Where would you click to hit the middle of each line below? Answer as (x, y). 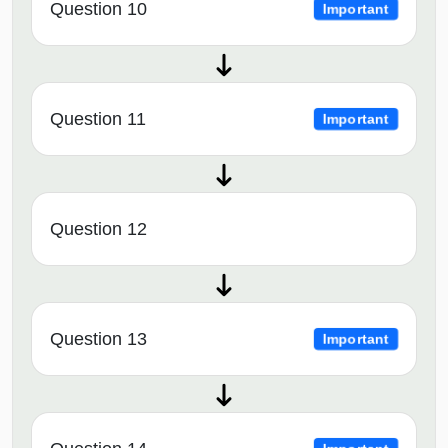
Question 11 (98, 119)
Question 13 (98, 339)
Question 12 (98, 229)
